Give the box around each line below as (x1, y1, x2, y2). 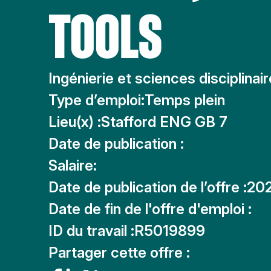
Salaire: (48, 157, 97, 174)
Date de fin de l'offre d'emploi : (48, 200, 252, 218)
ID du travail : (48, 222, 134, 240)
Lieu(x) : (48, 113, 101, 131)
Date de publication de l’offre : (48, 178, 247, 196)
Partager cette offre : (48, 244, 190, 261)
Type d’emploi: (48, 91, 145, 109)
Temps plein (145, 91, 225, 109)
